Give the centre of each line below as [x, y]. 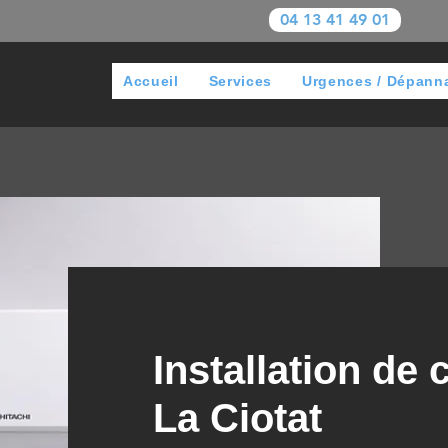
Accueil [150, 80]
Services [240, 80]
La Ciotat [237, 417]
